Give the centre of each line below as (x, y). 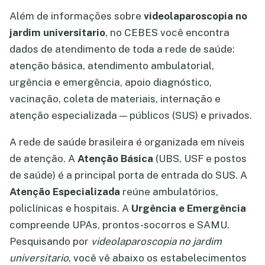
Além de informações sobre (77, 16)
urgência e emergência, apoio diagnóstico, (111, 82)
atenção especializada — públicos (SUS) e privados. (131, 115)
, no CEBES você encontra (167, 33)
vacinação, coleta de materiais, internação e (115, 99)
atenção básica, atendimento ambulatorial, (112, 66)
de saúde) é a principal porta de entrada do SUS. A (128, 175)
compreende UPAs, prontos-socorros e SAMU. (119, 225)
